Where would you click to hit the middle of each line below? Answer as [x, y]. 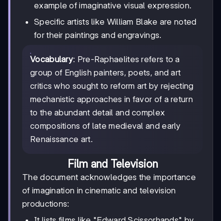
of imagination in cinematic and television [99, 191]
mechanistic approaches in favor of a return [111, 99]
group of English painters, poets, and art [106, 73]
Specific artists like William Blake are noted [115, 22]
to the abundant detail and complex [98, 113]
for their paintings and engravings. [98, 35]
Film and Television [112, 164]
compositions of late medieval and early [106, 126]
